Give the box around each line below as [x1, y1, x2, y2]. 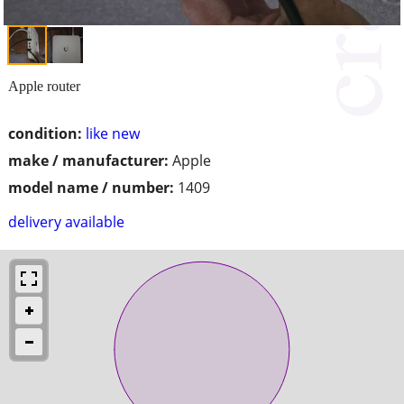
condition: [8, 123, 82, 143]
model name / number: [8, 177, 174, 197]
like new [86, 123, 140, 143]
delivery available [8, 211, 124, 232]
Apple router [8, 78, 80, 94]
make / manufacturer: [8, 150, 169, 170]
